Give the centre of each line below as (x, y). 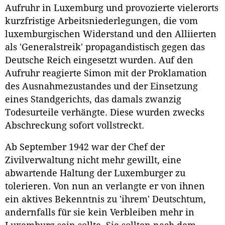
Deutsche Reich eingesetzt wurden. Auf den (99, 60)
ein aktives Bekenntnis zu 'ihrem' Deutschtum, (105, 200)
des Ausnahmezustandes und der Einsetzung (101, 86)
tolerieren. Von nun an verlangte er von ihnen (105, 187)
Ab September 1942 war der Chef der (85, 147)
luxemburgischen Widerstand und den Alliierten (111, 34)
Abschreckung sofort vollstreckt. (75, 125)
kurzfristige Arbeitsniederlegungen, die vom (101, 21)
